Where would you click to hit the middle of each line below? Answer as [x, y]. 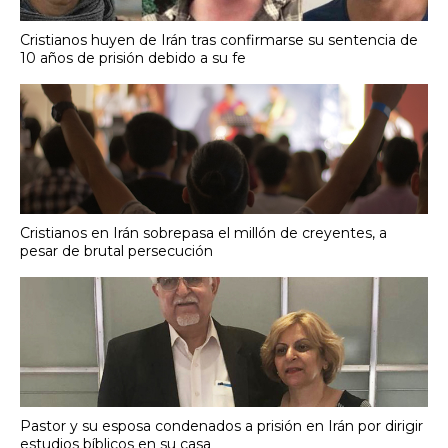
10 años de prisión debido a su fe [133, 58]
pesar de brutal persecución [116, 251]
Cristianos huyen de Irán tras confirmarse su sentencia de [219, 40]
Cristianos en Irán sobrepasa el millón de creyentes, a [203, 233]
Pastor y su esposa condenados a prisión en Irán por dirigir [221, 426]
